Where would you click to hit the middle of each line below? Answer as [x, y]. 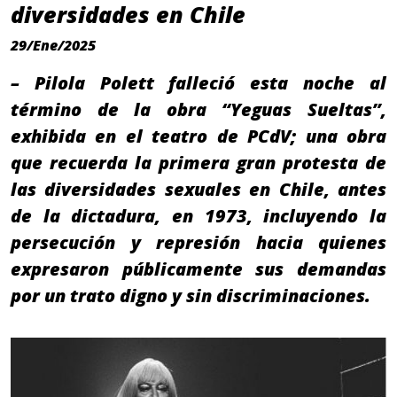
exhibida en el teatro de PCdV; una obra [198, 136]
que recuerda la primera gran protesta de [198, 163]
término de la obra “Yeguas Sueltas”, [198, 110]
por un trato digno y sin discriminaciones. [191, 296]
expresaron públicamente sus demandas [198, 269]
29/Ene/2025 [53, 46]
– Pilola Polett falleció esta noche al [198, 83]
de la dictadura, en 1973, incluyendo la [198, 216]
